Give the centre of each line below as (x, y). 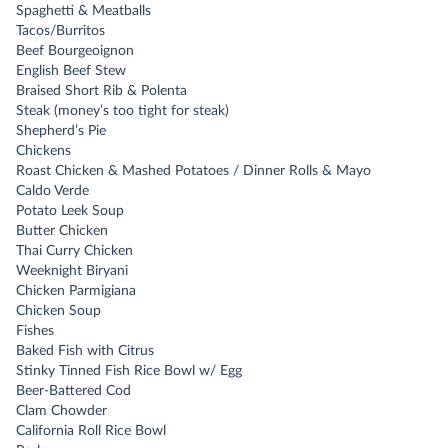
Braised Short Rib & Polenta (101, 91)
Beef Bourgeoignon (75, 51)
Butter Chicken (62, 231)
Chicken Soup (58, 311)
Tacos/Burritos (60, 31)
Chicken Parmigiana (76, 291)
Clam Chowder (61, 411)
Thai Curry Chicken (74, 251)
